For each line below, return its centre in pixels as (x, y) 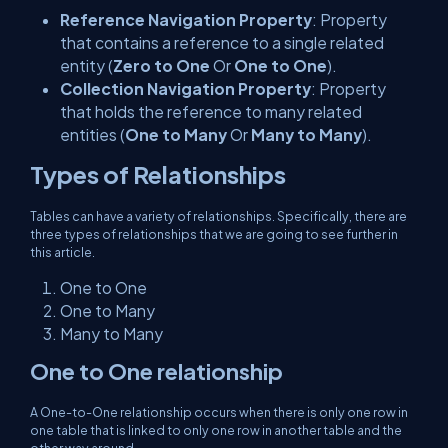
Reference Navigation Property (186, 19)
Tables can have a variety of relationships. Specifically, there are (218, 216)
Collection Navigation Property (185, 88)
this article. (62, 252)
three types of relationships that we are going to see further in (214, 234)
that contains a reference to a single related (222, 42)
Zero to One (161, 65)
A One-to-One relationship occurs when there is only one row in (219, 412)
